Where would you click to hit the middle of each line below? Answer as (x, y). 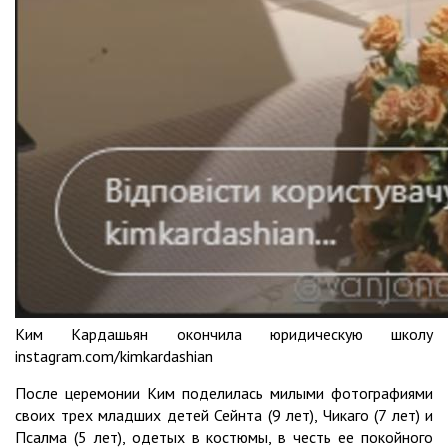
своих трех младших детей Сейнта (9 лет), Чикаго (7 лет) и (224, 414)
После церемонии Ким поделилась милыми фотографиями (224, 392)
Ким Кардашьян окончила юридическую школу (224, 333)
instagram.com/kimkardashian (114, 355)
